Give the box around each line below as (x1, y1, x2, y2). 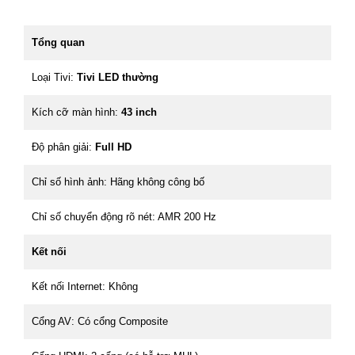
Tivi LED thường (77, 71, 158, 83)
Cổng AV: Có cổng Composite (32, 315, 168, 327)
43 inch (121, 105, 157, 118)
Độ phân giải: (32, 140, 95, 153)
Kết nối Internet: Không (32, 280, 138, 292)
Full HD (95, 140, 132, 153)
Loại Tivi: (32, 71, 77, 83)
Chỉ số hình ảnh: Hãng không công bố (32, 175, 204, 188)
